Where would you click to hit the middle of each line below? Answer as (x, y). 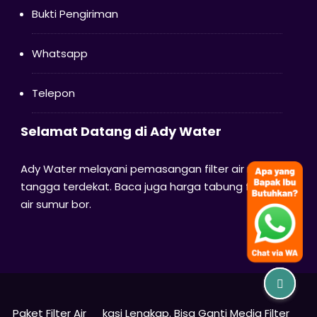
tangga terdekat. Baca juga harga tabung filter (145, 186)
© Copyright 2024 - (70, 298)
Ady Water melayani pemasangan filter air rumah (150, 168)
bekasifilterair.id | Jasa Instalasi (203, 298)
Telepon (53, 93)
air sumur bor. (56, 204)
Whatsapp (59, 53)
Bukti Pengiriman (75, 13)
